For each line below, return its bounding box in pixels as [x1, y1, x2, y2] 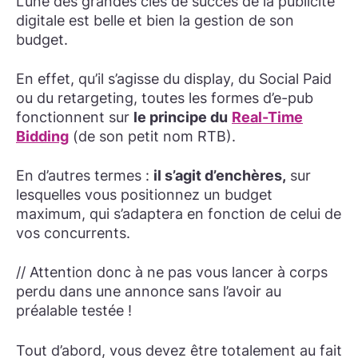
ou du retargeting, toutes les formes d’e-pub [16, 89, 313, 106]
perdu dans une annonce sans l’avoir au [16, 283, 281, 300]
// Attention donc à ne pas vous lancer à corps [16, 264, 328, 281]
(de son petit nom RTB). [69, 127, 236, 145]
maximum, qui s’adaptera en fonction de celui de [16, 205, 341, 223]
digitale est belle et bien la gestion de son [16, 11, 294, 29]
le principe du [133, 108, 228, 125]
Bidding [16, 127, 69, 145]
